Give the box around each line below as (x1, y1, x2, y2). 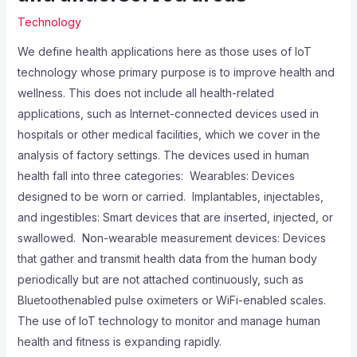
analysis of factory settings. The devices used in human (17, 148, 309, 163)
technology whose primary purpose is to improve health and (17, 65, 335, 80)
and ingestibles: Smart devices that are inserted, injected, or (17, 210, 333, 225)
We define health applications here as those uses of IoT (17, 45, 312, 59)
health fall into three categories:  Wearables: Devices (17, 169, 295, 183)
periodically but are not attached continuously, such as (17, 273, 304, 287)
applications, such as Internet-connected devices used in (17, 107, 319, 121)
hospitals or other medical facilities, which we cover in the (17, 127, 320, 142)
